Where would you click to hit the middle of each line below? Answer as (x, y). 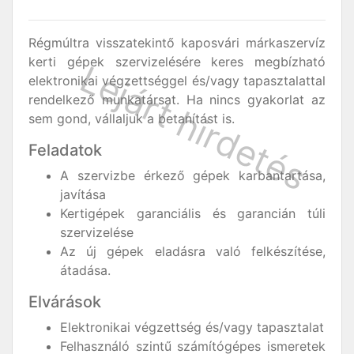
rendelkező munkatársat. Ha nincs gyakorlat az (177, 100)
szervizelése (97, 232)
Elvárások (65, 302)
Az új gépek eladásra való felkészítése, (193, 251)
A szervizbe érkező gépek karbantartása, (193, 175)
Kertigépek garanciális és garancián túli (193, 213)
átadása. (85, 270)
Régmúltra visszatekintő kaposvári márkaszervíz (177, 43)
